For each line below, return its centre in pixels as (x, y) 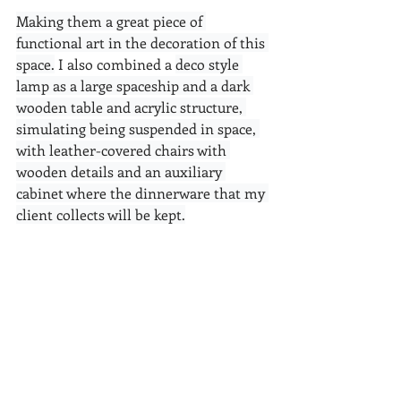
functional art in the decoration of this (142, 42)
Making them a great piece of (111, 21)
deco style (209, 64)
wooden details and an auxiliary (121, 171)
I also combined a (115, 64)
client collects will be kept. (101, 214)
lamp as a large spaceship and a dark (135, 85)
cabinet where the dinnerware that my (142, 192)
